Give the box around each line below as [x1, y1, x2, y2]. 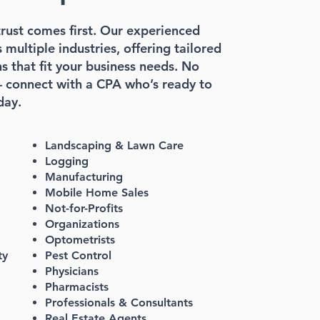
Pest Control [44, 249, 111, 262]
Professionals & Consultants [44, 296, 193, 309]
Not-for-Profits [44, 201, 123, 215]
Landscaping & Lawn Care [44, 139, 184, 152]
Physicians [44, 264, 99, 278]
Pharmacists [44, 280, 109, 294]
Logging [44, 154, 89, 168]
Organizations [44, 217, 119, 231]
